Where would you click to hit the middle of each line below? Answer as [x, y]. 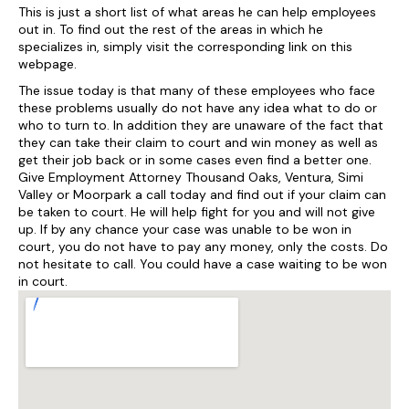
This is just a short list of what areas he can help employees [197, 12]
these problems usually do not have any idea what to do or [198, 108]
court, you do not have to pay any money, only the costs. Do [203, 246]
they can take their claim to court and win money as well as [198, 142]
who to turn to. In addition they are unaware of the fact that [201, 125]
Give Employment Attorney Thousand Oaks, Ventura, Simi [191, 177]
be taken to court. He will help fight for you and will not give [197, 212]
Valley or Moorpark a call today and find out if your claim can [202, 194]
